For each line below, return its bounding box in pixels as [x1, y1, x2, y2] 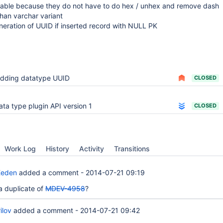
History [46, 144, 69, 153]
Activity [79, 144, 104, 153]
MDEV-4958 [45, 184, 85, 193]
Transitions [114, 144, 150, 153]
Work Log [4, 144, 36, 153]
